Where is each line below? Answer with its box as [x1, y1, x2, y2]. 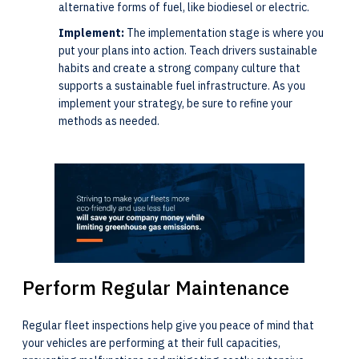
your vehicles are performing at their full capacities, [22, 336, 280, 350]
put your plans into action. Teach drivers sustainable [58, 43, 317, 58]
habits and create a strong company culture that [58, 61, 301, 76]
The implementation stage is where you [124, 26, 324, 41]
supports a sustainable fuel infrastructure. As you [58, 79, 305, 94]
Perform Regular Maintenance [22, 275, 294, 301]
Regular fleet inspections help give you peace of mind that [22, 318, 314, 333]
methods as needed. [58, 114, 162, 129]
